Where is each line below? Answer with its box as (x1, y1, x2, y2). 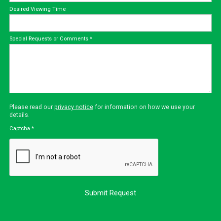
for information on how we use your (93, 103, 195, 110)
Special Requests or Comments (9, 35, 88, 42)
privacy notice (54, 103, 93, 110)
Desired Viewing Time (9, 5, 66, 12)
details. (9, 111, 30, 118)
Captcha (9, 125, 30, 132)
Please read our (9, 103, 54, 110)
